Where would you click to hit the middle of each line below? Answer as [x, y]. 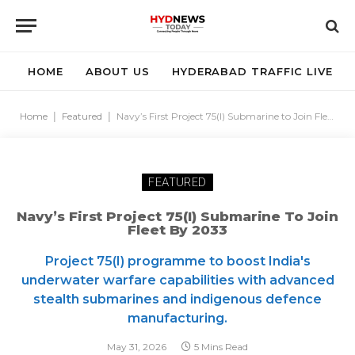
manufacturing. [177, 318]
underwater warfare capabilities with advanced [177, 280]
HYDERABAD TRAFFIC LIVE [252, 71]
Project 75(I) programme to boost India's [177, 261]
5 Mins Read [221, 347]
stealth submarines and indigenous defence [177, 299]
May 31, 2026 [137, 347]
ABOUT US [117, 71]
